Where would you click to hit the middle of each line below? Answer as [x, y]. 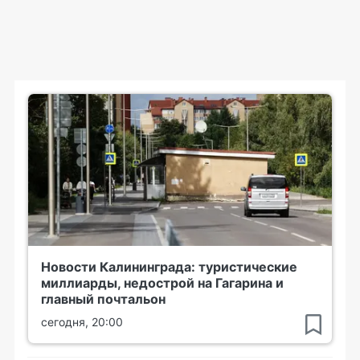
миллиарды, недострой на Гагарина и [162, 283]
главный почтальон [103, 299]
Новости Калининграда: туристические [169, 267]
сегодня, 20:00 [82, 322]
